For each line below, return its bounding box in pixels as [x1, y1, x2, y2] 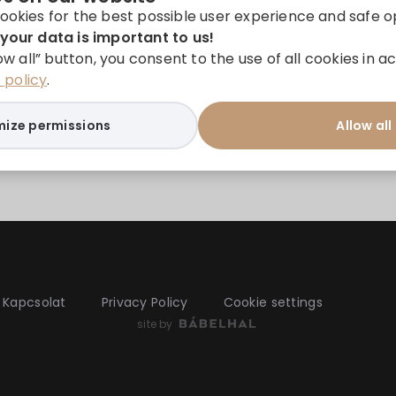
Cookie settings [223, 293, 323, 311]
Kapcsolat [3, 293, 66, 311]
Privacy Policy [101, 293, 188, 311]
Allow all [336, 116, 392, 134]
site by [137, 316, 173, 331]
